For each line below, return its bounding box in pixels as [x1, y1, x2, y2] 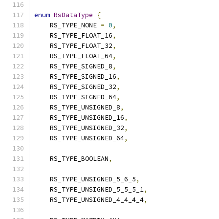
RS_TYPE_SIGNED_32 [34, 83, 116, 91]
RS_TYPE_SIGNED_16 [34, 72, 116, 81]
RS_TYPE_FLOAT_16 [34, 31, 112, 40]
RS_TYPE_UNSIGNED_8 [34, 103, 120, 111]
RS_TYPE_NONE [34, 21, 101, 29]
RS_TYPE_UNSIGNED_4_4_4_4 [34, 196, 144, 204]
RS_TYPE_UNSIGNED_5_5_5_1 [34, 185, 144, 194]
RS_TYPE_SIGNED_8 [34, 62, 112, 70]
